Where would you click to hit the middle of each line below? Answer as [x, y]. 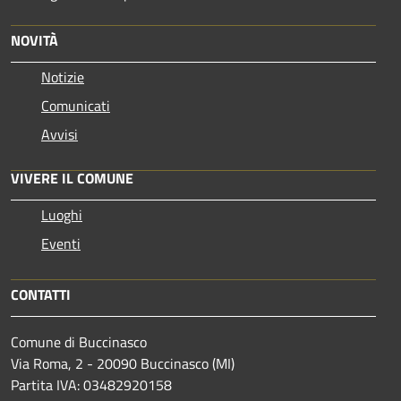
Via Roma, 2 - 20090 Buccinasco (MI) [123, 364]
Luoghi [62, 215]
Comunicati [76, 106]
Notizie [63, 77]
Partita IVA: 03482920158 [91, 385]
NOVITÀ [34, 41]
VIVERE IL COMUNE [72, 179]
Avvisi [60, 135]
